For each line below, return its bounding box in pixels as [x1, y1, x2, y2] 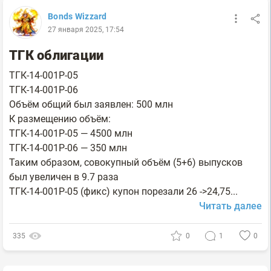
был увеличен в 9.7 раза [9, 171, 119, 183]
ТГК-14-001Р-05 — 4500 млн [9, 127, 132, 139]
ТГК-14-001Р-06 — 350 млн [9, 142, 127, 154]
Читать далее [199, 200, 262, 212]
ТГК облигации [9, 47, 104, 63]
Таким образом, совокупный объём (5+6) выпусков [9, 156, 243, 168]
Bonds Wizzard [48, 11, 107, 21]
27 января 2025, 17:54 [48, 25, 124, 34]
